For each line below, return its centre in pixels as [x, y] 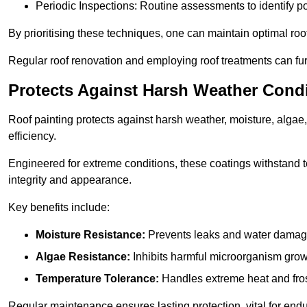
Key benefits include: [59, 208]
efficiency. [32, 136]
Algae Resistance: [83, 257]
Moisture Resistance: [90, 235]
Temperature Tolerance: [97, 279]
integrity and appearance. [70, 180]
